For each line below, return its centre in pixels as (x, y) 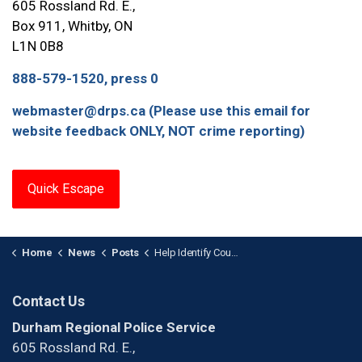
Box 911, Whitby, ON (72, 26)
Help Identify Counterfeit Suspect (193, 253)
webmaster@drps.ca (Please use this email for (161, 111)
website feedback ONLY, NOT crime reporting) (158, 131)
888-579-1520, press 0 (85, 79)
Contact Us (48, 301)
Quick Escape (66, 189)
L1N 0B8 (38, 46)
